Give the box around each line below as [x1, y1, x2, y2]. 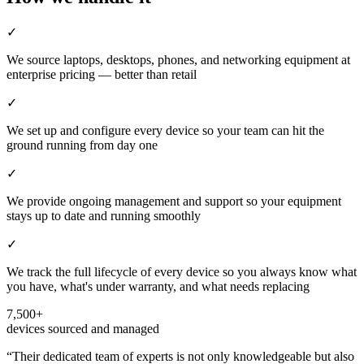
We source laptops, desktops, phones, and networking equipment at [6, 52, 350, 67]
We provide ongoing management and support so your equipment [6, 193, 341, 208]
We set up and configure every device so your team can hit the [6, 123, 324, 137]
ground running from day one [6, 137, 158, 152]
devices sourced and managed [6, 321, 159, 336]
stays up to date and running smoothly [6, 208, 201, 223]
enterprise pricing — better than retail [6, 67, 197, 81]
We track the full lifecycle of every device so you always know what [6, 264, 357, 279]
